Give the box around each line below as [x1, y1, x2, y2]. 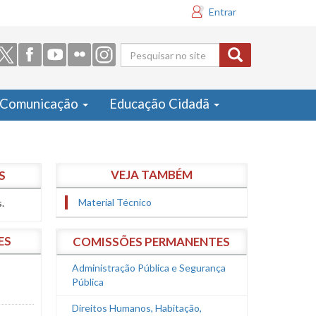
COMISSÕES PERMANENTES [73, 234, 231, 249]
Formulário [121, 49, 224, 74]
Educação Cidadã [109, 96, 212, 111]
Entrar [209, 6, 236, 18]
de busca [121, 72, 202, 97]
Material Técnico [78, 196, 152, 208]
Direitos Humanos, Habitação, [71, 302, 202, 314]
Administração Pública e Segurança [71, 262, 226, 274]
